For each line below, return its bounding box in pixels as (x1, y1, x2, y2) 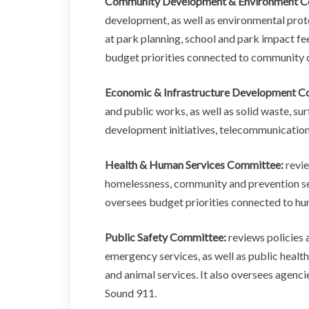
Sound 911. (105, 286, 157, 299)
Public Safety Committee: (105, 230, 228, 243)
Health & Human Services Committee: (105, 157, 283, 171)
